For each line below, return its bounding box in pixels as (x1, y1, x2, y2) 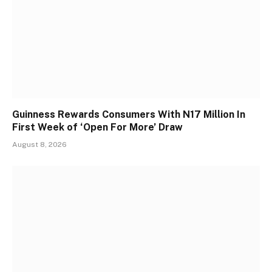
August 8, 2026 (12, 140, 67, 149)
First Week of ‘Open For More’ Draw (12, 121, 183, 134)
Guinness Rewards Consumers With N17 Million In (12, 109, 245, 121)
